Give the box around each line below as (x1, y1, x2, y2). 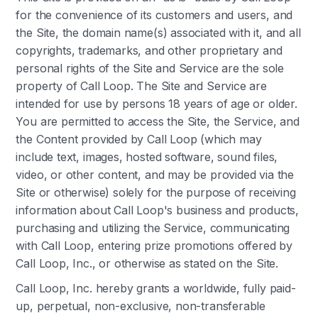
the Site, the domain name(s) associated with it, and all (16, 26, 301, 40)
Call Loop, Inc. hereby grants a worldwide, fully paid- (16, 281, 296, 295)
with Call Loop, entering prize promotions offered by (16, 238, 293, 253)
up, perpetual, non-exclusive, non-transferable (16, 299, 266, 313)
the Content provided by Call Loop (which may (16, 132, 262, 146)
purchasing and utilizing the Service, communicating (16, 221, 290, 235)
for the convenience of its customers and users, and (16, 8, 293, 22)
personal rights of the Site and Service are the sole (16, 61, 285, 75)
